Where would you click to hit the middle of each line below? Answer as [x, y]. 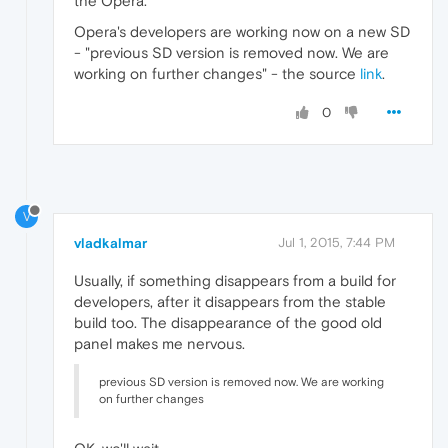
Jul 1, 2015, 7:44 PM [336, 243]
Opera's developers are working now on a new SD [242, 31]
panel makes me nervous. [159, 344]
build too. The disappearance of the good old [228, 323]
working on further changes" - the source [217, 73]
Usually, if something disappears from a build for [235, 281]
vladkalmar [110, 243]
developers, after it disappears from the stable [230, 302]
